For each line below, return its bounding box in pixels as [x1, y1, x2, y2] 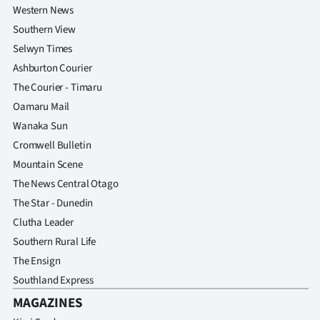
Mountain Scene [13, 157, 83, 173]
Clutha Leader [13, 215, 74, 231]
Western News [13, 3, 74, 19]
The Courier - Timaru [13, 80, 102, 96]
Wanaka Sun [13, 119, 68, 134]
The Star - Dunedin [13, 196, 94, 211]
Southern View [13, 22, 76, 38]
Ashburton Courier [13, 61, 92, 76]
